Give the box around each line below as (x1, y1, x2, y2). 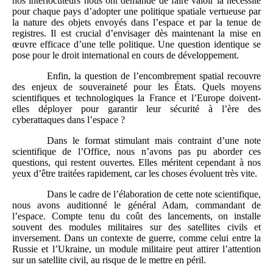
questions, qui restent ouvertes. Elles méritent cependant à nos (12, 157, 261, 168)
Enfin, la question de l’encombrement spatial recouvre (46, 70, 261, 81)
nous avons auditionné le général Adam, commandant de (12, 199, 261, 210)
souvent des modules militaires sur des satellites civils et (12, 221, 261, 232)
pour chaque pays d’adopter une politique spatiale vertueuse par (12, 5, 261, 16)
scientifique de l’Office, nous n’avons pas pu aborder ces (12, 146, 261, 157)
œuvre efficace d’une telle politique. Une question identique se (12, 38, 261, 49)
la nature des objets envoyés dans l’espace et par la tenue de (12, 16, 261, 27)
